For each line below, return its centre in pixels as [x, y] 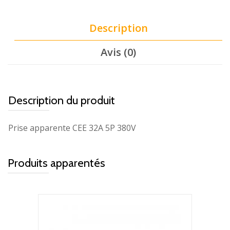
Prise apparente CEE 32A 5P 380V [72, 128]
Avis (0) [118, 52]
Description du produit [62, 101]
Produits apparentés [56, 163]
